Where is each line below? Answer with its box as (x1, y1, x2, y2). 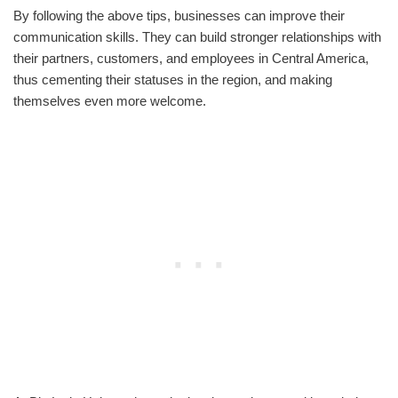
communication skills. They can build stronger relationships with (13, 28, 381, 44)
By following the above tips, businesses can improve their (13, 7, 345, 23)
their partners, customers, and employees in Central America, (13, 50, 369, 66)
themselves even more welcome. (13, 92, 206, 108)
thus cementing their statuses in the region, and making (13, 71, 332, 87)
